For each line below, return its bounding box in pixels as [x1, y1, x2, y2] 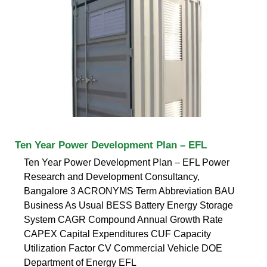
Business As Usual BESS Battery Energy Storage [24, 200, 233, 210]
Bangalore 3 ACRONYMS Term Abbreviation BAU [24, 185, 235, 196]
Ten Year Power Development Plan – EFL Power [24, 157, 229, 167]
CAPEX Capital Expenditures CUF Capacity [24, 228, 211, 239]
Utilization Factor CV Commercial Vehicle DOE [24, 243, 222, 253]
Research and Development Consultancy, [24, 171, 200, 182]
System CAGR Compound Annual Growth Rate [24, 214, 223, 225]
